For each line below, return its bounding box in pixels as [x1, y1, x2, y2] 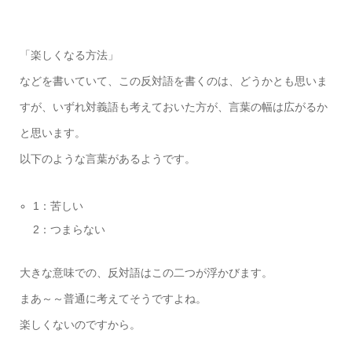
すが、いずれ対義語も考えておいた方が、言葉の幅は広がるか [19, 101, 328, 114]
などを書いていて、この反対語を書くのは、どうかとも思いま [19, 75, 328, 88]
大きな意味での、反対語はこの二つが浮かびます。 [19, 266, 273, 280]
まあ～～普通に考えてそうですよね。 [19, 292, 207, 306]
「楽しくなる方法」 [19, 49, 119, 62]
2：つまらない [33, 223, 106, 236]
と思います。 [19, 126, 86, 140]
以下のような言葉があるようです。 [19, 152, 196, 166]
